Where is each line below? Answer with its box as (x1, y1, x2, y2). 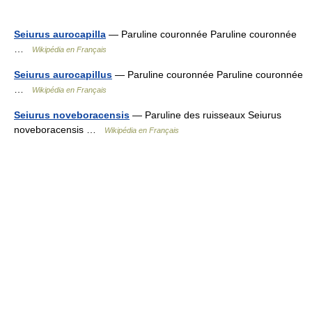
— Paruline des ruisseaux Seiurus (130, 109, 281, 120)
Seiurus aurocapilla (14, 29, 106, 40)
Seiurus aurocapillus (14, 69, 112, 80)
